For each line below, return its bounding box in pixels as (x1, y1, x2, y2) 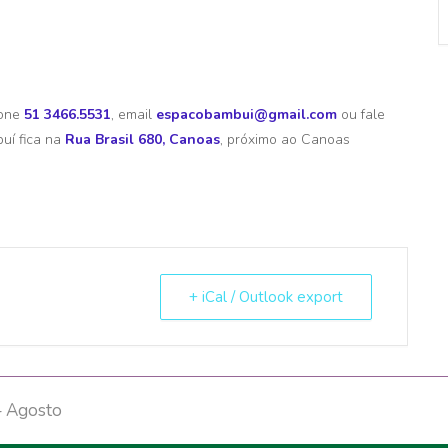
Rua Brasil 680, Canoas (65, 129, 220, 149)
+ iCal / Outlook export (189, 286, 343, 307)
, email (111, 104, 156, 124)
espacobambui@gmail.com (156, 104, 337, 124)
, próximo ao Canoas (220, 129, 350, 149)
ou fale (337, 104, 385, 124)
